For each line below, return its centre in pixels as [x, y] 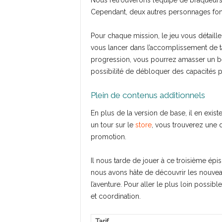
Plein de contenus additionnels [148, 95]
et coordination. [115, 196]
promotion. [108, 137]
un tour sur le [113, 125]
